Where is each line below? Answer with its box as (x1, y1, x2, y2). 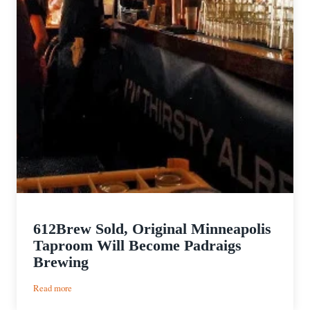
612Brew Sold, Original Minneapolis (33, 220, 271, 238)
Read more (33, 282, 72, 295)
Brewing (33, 253, 89, 271)
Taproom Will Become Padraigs (33, 237, 241, 255)
